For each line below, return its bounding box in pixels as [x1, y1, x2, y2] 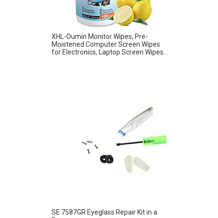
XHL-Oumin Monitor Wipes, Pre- [52, 32, 148, 40]
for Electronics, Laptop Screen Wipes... [52, 48, 168, 56]
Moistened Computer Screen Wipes [52, 40, 160, 48]
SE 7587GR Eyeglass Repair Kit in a [52, 208, 157, 216]
